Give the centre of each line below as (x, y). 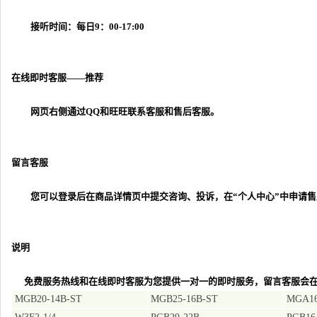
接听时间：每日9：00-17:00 (78, 27)
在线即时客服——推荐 (57, 77)
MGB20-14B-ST (48, 299)
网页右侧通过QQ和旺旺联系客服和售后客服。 (115, 111)
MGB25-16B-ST (184, 299)
